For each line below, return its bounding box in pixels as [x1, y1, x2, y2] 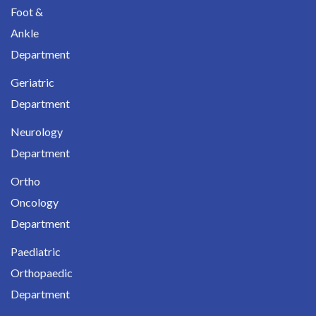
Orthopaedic [11, 265, 73, 279]
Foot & [11, 4, 43, 18]
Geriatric [11, 75, 54, 89]
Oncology [11, 195, 59, 209]
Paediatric [11, 244, 61, 258]
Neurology [11, 124, 63, 138]
